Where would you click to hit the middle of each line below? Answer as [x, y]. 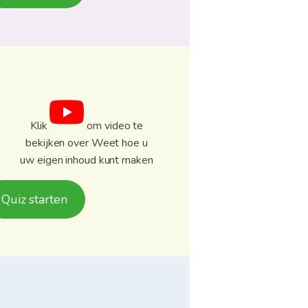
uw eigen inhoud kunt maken [87, 161]
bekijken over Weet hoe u [87, 143]
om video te [114, 126]
